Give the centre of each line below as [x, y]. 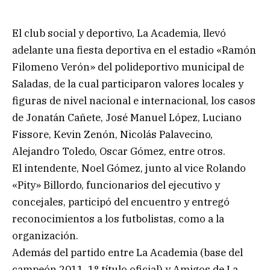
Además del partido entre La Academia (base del [127, 252]
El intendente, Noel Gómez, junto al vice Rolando [129, 168]
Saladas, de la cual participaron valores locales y [128, 83]
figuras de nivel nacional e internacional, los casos [134, 100]
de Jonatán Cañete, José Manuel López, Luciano [127, 117]
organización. [45, 235]
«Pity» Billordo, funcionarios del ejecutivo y [116, 185]
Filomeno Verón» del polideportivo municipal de [128, 67]
